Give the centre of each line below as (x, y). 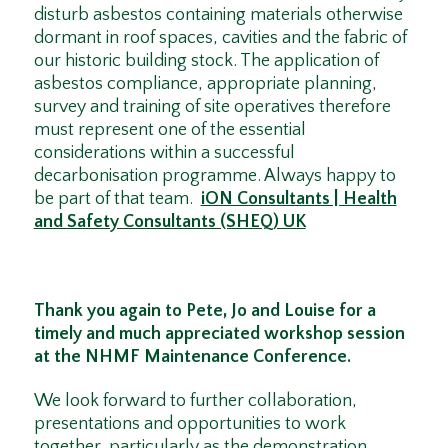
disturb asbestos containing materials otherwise (218, 14)
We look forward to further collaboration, (195, 401)
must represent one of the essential (169, 129)
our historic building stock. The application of (206, 60)
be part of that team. (117, 198)
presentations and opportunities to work (189, 424)
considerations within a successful (164, 152)
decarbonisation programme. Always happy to (214, 175)
